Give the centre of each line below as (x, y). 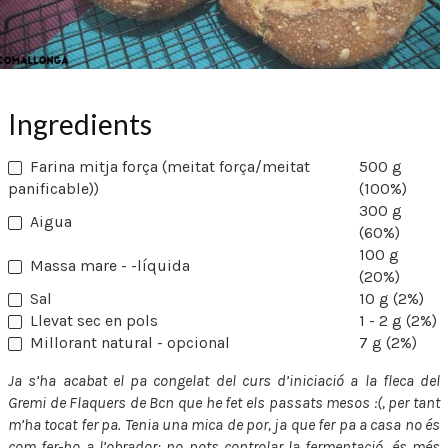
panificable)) (53, 188)
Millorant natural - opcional (130, 342)
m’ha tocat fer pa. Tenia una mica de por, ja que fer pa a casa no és (224, 424)
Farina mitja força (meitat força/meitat (170, 166)
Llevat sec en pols (94, 320)
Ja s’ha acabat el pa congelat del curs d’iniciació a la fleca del (224, 380)
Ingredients (80, 123)
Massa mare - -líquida (110, 265)
